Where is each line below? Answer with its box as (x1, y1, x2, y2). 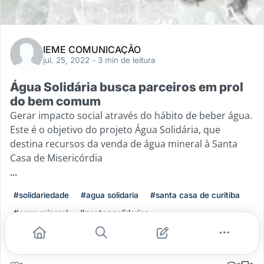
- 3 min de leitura (92, 55, 156, 65)
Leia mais (11, 235, 56, 249)
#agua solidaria (81, 190, 138, 200)
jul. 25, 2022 (43, 55, 92, 65)
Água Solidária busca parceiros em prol (10, 80, 243, 95)
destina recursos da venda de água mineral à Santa (10, 137, 237, 151)
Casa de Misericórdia (10, 151, 103, 165)
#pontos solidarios (80, 208, 148, 218)
